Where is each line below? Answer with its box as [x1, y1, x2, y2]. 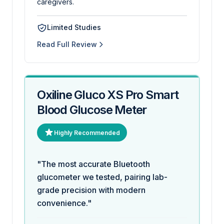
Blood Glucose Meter [37, 102, 147, 117]
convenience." [37, 198, 91, 208]
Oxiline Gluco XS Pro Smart [37, 87, 178, 102]
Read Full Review [37, 40, 97, 48]
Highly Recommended [54, 128, 120, 136]
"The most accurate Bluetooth [37, 159, 150, 169]
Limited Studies [47, 23, 101, 31]
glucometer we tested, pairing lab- [37, 172, 167, 182]
